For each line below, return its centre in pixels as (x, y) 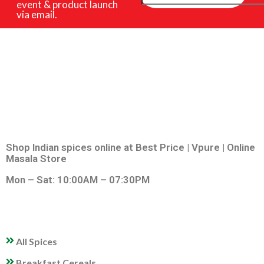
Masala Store (36, 158)
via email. (37, 15)
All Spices (37, 241)
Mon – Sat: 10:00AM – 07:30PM (78, 179)
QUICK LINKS (40, 230)
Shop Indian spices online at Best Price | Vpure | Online (131, 147)
